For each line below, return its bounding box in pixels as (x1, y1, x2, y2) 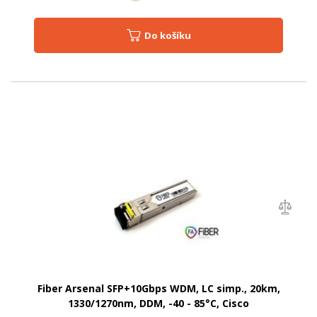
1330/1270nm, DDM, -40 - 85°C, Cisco (68, 296, 249, 311)
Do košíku (151, 29, 191, 42)
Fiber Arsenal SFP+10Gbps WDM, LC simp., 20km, (37, 282, 280, 296)
